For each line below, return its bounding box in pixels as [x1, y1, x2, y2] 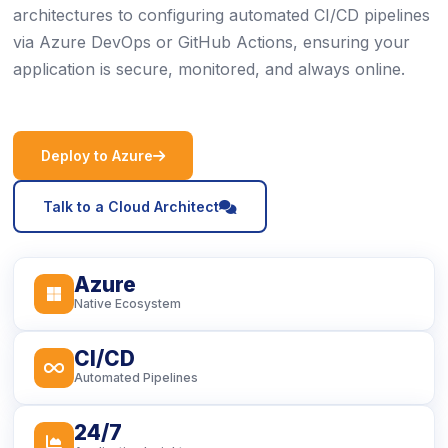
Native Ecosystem [74, 296, 181, 311]
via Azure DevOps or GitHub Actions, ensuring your [13, 32, 410, 52]
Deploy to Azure [41, 147, 153, 164]
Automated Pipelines [74, 370, 198, 385]
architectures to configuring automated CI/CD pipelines [13, 5, 430, 25]
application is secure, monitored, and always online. [13, 59, 405, 79]
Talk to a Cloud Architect [43, 198, 219, 215]
